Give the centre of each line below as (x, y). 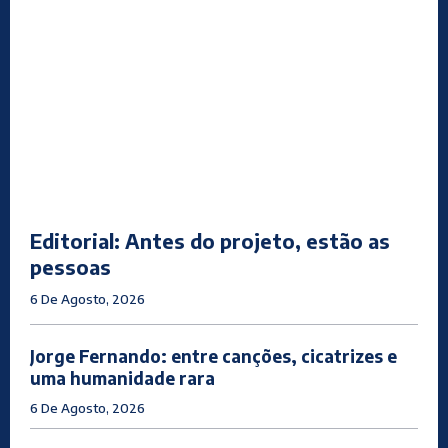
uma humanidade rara (122, 378)
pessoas (70, 267)
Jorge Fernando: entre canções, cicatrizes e (213, 356)
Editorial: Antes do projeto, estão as (210, 241)
